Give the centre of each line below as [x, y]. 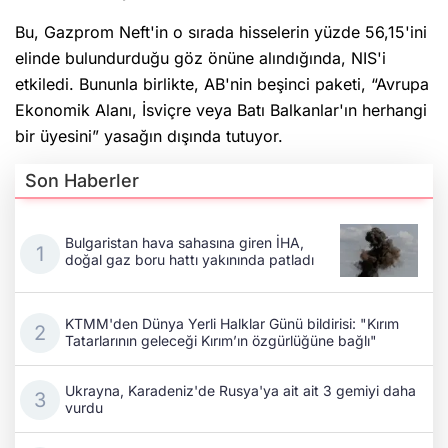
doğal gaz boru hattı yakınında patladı [189, 259]
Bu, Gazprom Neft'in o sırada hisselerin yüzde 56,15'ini [221, 32]
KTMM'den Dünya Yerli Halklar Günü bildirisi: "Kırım [232, 324]
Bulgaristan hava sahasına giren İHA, [184, 242]
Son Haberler [82, 181]
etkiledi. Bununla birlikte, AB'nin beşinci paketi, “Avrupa [222, 84]
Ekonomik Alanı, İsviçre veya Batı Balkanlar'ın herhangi [221, 110]
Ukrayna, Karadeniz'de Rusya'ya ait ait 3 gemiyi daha [240, 391]
